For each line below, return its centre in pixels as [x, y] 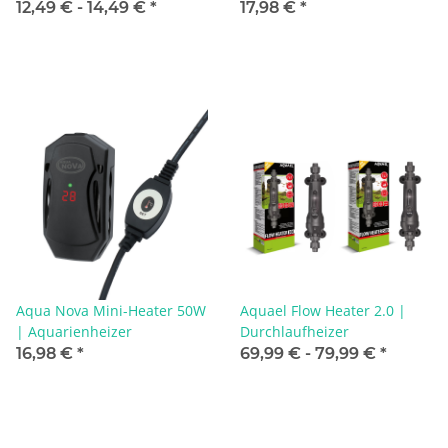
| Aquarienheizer [74, 331]
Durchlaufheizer [294, 331]
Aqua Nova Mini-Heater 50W [111, 310]
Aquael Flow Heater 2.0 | [323, 310]
